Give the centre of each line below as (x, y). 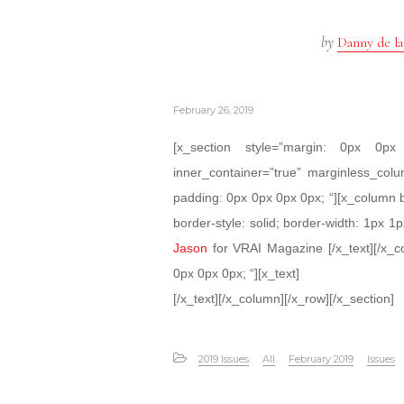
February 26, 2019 (213, 110)
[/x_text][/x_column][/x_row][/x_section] (284, 298)
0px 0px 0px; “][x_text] (236, 273)
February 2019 (321, 359)
